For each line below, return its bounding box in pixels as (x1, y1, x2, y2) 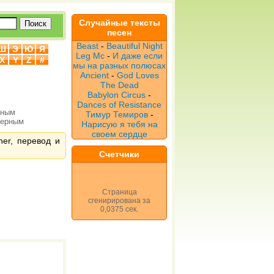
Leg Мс (76, 51, 105, 61)
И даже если (113, 51, 163, 61)
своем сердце (91, 129, 147, 139)
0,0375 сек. (100, 205, 138, 213)
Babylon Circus (87, 90, 146, 100)
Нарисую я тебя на (81, 119, 158, 129)
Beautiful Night (106, 41, 163, 51)
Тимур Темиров (85, 109, 148, 119)
